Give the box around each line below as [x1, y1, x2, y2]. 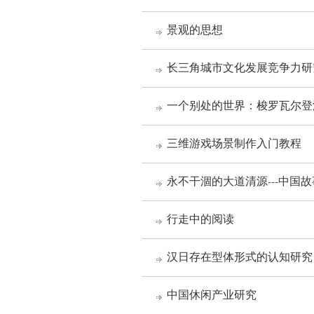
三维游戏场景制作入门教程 [167, 139, 301, 150]
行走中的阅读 [167, 214, 234, 226]
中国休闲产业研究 [167, 290, 257, 301]
